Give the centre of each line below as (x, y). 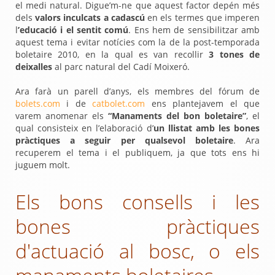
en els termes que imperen (204, 17)
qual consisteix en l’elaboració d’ (84, 128)
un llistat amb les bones (206, 128)
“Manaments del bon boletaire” (177, 116)
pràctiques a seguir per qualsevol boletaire (124, 140)
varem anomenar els (62, 116)
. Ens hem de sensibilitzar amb (194, 30)
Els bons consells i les (137, 202)
